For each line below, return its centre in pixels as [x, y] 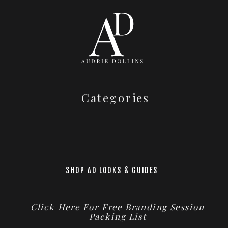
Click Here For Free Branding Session [118, 207]
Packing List [118, 217]
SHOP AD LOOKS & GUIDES [112, 170]
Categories [116, 98]
